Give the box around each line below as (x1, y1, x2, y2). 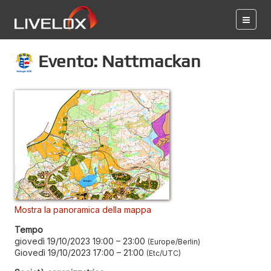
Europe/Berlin (150, 237, 198, 246)
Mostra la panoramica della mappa (15, 204, 151, 215)
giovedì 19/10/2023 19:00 (15, 235, 114, 246)
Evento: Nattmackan (34, 51, 201, 71)
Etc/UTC (149, 248, 178, 258)
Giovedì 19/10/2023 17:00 (15, 247, 114, 258)
